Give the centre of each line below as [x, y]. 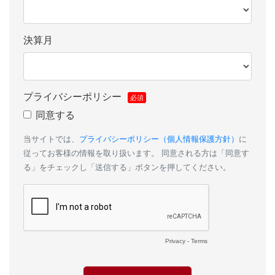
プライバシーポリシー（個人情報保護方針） [159, 139]
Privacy [175, 241]
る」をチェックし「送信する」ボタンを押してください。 [127, 167]
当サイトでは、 [51, 139]
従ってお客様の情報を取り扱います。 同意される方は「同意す [136, 153]
